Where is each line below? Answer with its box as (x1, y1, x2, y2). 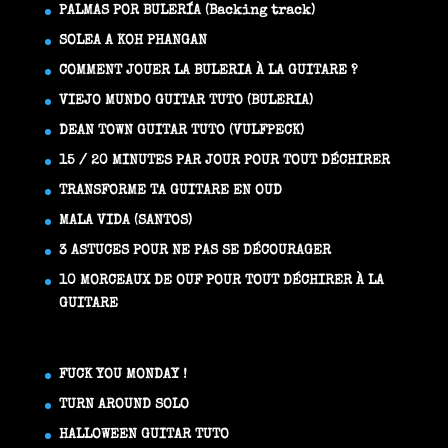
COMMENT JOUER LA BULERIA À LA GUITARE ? (58, 64, 358, 78)
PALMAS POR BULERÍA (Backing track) (58, 4, 315, 18)
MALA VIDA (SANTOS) (58, 214, 192, 228)
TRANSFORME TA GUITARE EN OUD (58, 184, 282, 198)
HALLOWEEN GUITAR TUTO (58, 428, 229, 443)
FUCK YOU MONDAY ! (58, 368, 187, 383)
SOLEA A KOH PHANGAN (58, 34, 207, 48)
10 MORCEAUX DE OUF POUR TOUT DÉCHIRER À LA (58, 274, 384, 288)
